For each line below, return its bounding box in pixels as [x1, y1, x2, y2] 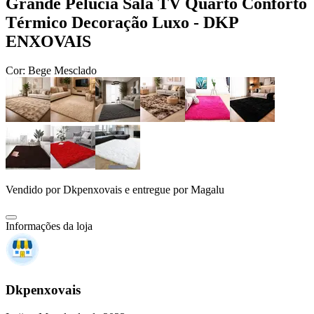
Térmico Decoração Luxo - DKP [6, 13, 238, 32]
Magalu [191, 184, 224, 196]
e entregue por [122, 184, 188, 196]
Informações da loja [6, 220, 93, 233]
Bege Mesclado [28, 64, 97, 77]
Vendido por [6, 184, 63, 196]
